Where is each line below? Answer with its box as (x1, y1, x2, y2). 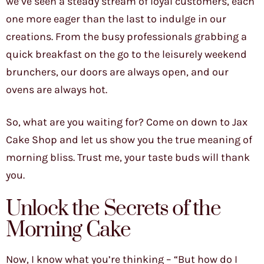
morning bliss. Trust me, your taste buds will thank (6, 151, 250, 164)
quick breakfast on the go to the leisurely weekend (6, 48, 247, 61)
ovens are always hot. (6, 83, 107, 97)
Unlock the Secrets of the (6, 196, 221, 223)
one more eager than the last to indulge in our (6, 12, 226, 26)
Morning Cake (6, 217, 131, 244)
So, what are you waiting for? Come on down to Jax (6, 115, 247, 129)
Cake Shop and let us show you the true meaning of (6, 133, 252, 147)
